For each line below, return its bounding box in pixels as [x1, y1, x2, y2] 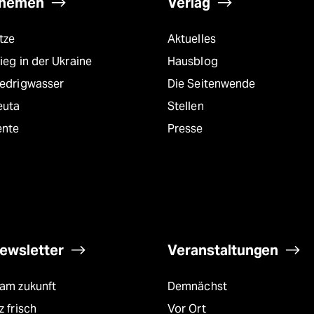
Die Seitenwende [168, 76, 256, 91]
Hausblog [168, 54, 218, 69]
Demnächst [168, 279, 227, 294]
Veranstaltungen [168, 241, 279, 259]
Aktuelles [168, 32, 216, 46]
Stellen [168, 99, 204, 114]
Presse [168, 121, 203, 136]
